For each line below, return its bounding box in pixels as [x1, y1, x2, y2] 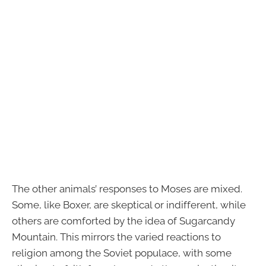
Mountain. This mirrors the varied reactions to [12, 231, 221, 243]
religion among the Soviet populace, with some [12, 247, 232, 259]
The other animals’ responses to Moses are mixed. [12, 183, 242, 195]
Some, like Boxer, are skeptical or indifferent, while [12, 199, 246, 211]
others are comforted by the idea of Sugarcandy [12, 215, 235, 227]
